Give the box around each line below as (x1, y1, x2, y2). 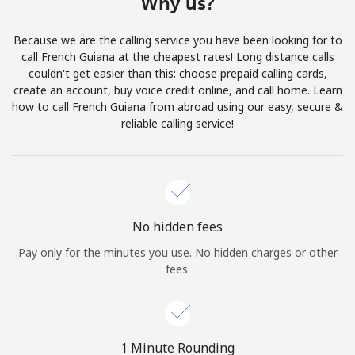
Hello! (151, 135, 204, 158)
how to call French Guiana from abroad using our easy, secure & (12, 98, 343, 114)
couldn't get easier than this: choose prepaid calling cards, (28, 65, 327, 81)
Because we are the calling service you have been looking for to (13, 32, 342, 48)
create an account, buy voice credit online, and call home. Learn (13, 82, 342, 97)
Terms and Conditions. (29, 4, 144, 20)
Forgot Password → (239, 304, 343, 320)
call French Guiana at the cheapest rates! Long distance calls (21, 48, 334, 64)
